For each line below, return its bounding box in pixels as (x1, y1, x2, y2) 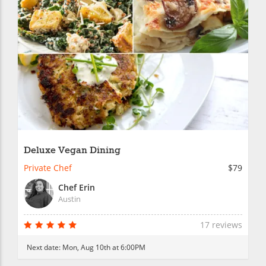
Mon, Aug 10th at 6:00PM (62, 242, 145, 252)
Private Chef (24, 162, 72, 174)
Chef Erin (58, 182, 95, 194)
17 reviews (200, 219, 242, 231)
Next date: (27, 242, 62, 252)
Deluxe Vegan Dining (24, 144, 121, 157)
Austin (58, 194, 81, 205)
